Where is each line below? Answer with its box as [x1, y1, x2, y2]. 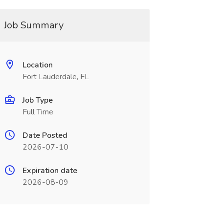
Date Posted [22, 130, 67, 141]
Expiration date [22, 165, 77, 176]
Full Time [22, 107, 53, 117]
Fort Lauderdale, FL [22, 71, 89, 82]
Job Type [22, 95, 53, 106]
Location [22, 60, 53, 70]
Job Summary [3, 19, 64, 32]
